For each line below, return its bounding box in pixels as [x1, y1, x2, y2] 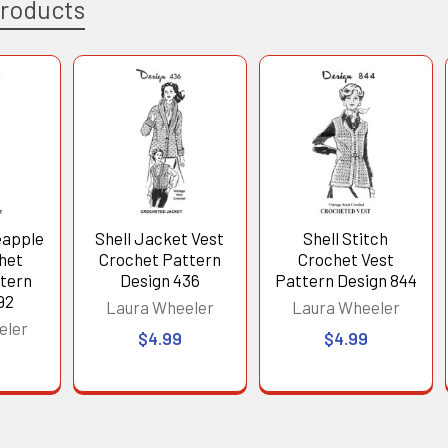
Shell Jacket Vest [95, 227, 225, 248]
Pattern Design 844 [274, 269, 417, 290]
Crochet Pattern [98, 248, 221, 269]
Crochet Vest [297, 248, 394, 269]
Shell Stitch [303, 227, 389, 248]
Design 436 [119, 269, 200, 290]
